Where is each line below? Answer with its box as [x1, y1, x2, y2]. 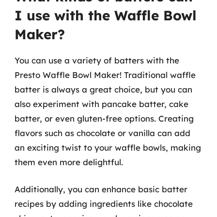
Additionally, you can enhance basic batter [15, 184, 187, 194]
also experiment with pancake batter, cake [15, 99, 188, 109]
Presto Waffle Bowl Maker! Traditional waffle [15, 70, 196, 80]
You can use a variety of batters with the [15, 55, 179, 65]
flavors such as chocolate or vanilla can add [15, 128, 190, 138]
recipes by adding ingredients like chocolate [15, 198, 193, 209]
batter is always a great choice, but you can [15, 84, 192, 94]
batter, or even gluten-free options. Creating [15, 113, 194, 124]
